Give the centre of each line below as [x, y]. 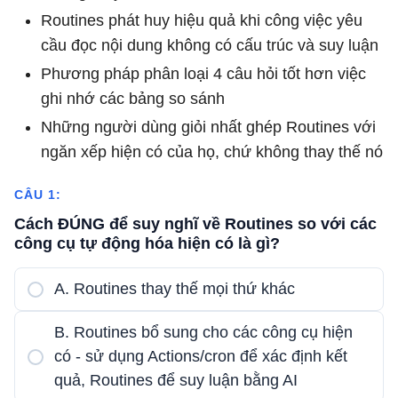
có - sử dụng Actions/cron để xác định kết [201, 356]
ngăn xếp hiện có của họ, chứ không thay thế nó [212, 152]
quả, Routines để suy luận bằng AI [176, 380]
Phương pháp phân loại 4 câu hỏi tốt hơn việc [203, 74]
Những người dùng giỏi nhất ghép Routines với [208, 127]
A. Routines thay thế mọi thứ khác [175, 289]
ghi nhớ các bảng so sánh [133, 99]
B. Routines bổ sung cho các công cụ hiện [203, 332]
